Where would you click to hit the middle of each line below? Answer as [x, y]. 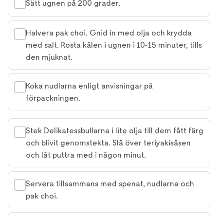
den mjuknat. [49, 57]
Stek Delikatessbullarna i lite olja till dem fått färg [115, 131]
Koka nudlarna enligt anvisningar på [89, 86]
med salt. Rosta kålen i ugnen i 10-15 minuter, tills [114, 45]
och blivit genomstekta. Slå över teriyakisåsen [108, 143]
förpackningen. [53, 98]
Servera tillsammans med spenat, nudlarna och [110, 184]
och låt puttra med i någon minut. [86, 155]
